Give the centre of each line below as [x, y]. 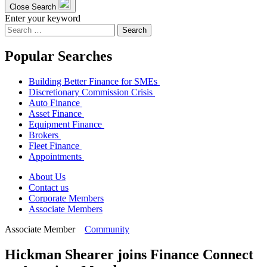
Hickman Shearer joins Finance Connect [129, 254]
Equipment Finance [66, 124]
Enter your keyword [43, 18]
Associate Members [66, 209]
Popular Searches [58, 56]
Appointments [56, 156]
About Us [47, 176]
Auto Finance [55, 103]
